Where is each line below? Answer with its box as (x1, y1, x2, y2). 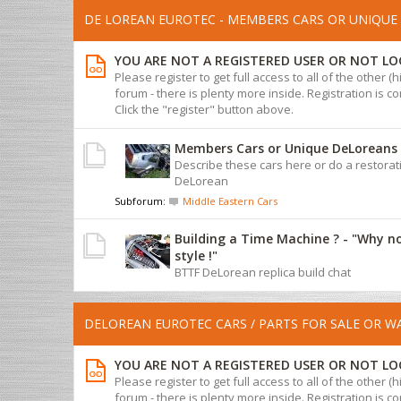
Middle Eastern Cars (183, 193, 277, 208)
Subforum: (115, 193, 168, 208)
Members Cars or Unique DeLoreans (175, 139, 397, 157)
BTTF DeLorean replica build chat (175, 263, 351, 280)
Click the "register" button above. (115, 100, 294, 117)
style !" (175, 246, 218, 264)
